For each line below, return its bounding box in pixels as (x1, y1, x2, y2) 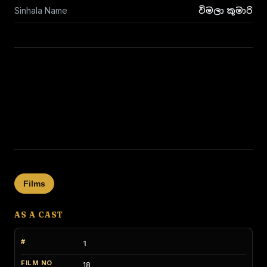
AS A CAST (14, 210, 64, 219)
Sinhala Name (14, 5, 67, 15)
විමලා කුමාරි (198, 5, 253, 15)
